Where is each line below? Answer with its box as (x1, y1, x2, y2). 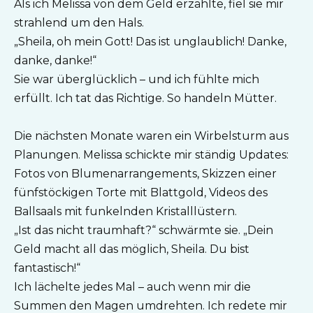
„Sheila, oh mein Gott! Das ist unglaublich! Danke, (14, 34, 286, 48)
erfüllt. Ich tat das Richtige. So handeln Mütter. (14, 91, 277, 105)
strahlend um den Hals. (14, 15, 144, 29)
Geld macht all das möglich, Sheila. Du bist (14, 242, 249, 256)
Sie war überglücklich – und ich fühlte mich (14, 72, 259, 86)
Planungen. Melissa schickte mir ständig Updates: (14, 147, 289, 161)
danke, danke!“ (14, 53, 96, 67)
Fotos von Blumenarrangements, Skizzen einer (14, 166, 277, 180)
